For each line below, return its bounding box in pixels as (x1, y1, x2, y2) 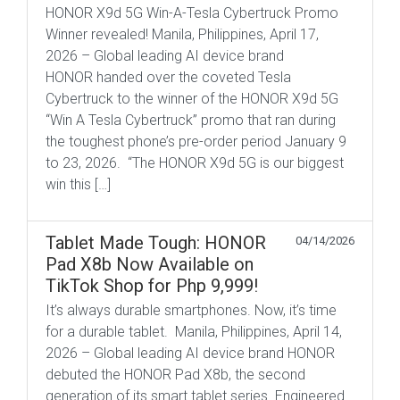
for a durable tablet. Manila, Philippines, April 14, (46, 323, 342, 341)
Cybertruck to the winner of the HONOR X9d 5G (46, 90, 338, 108)
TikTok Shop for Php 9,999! (46, 275, 258, 297)
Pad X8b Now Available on (46, 254, 254, 276)
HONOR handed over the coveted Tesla (46, 69, 291, 87)
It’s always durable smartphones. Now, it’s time (46, 302, 337, 320)
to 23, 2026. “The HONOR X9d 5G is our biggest (46, 154, 344, 172)
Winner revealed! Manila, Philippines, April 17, (46, 26, 319, 44)
